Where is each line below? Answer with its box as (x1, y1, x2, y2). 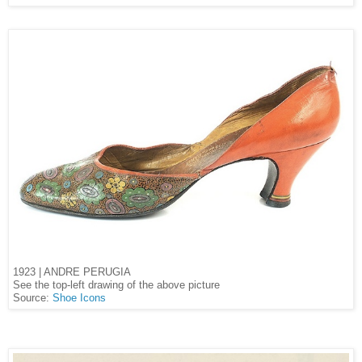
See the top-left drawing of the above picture (13, 280, 223, 292)
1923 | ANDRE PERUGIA (13, 266, 131, 279)
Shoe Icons (53, 293, 106, 305)
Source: (13, 293, 53, 305)
